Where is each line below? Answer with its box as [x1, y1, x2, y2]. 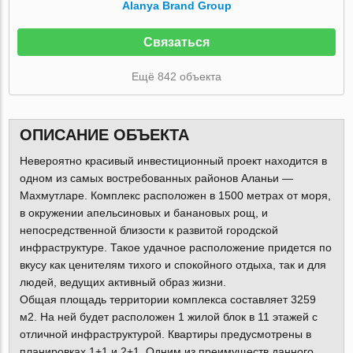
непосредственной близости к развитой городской [19, 224, 278, 237]
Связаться [143, 35, 210, 49]
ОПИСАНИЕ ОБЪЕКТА [19, 126, 189, 144]
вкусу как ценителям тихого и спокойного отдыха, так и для [19, 258, 326, 272]
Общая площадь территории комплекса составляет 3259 [19, 293, 316, 307]
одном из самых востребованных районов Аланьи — [19, 172, 293, 185]
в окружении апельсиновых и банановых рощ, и [19, 206, 268, 220]
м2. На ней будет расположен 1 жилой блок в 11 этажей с [19, 310, 318, 324]
